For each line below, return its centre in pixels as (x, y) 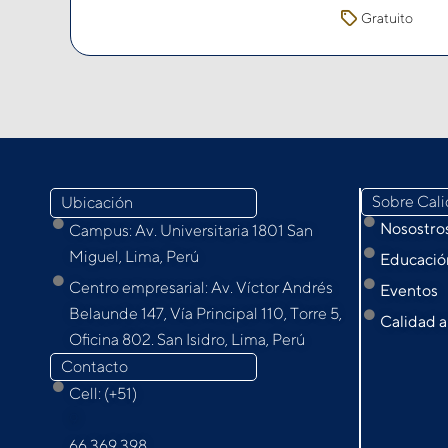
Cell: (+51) (102, 393)
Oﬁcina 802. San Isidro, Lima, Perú (186, 339)
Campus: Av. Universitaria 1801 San (190, 230)
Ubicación (97, 202)
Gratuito (387, 17)
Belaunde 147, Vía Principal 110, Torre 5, (205, 313)
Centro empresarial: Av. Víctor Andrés (200, 287)
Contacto (94, 366)
